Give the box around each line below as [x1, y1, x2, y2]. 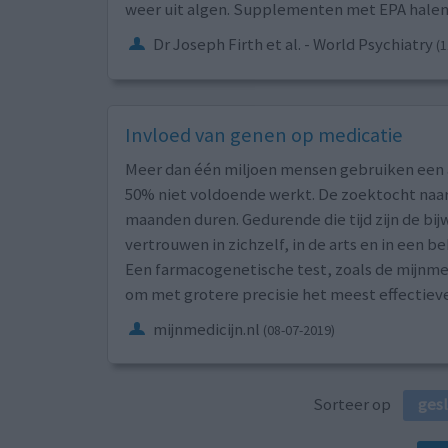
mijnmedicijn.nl [152, 317, 260, 340]
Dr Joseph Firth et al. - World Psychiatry [152, 32, 433, 55]
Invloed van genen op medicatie [124, 121, 403, 148]
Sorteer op [313, 392, 403, 415]
